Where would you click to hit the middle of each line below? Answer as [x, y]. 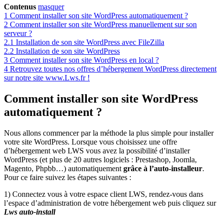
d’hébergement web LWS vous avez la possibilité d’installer [97, 150]
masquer [51, 6]
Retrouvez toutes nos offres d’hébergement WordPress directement [113, 69]
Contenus [20, 6]
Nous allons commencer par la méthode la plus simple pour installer [109, 133]
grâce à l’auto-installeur [163, 168]
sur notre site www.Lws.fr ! [47, 77]
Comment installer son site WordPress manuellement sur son [103, 24]
